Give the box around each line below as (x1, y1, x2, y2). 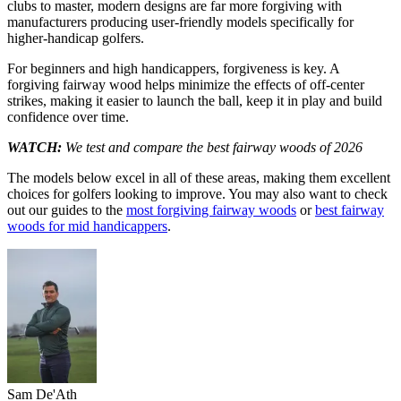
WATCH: (7, 140, 65, 156)
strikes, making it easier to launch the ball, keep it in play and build (7, 93, 382, 109)
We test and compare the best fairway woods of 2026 (65, 140, 363, 156)
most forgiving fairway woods (126, 202, 296, 218)
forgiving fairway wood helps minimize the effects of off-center (7, 77, 364, 93)
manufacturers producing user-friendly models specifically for (7, 14, 354, 30)
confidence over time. (7, 109, 129, 125)
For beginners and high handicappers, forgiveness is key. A (7, 61, 339, 77)
